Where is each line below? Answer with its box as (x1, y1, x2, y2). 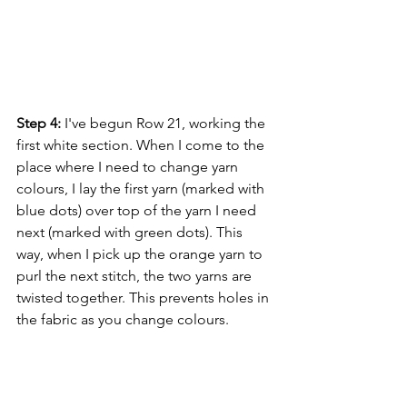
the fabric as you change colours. (16, 310, 229, 328)
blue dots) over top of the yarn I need (16, 201, 260, 219)
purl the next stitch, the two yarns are (16, 266, 255, 284)
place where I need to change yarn (16, 157, 242, 175)
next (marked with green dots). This (16, 223, 246, 241)
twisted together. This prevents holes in (16, 288, 273, 306)
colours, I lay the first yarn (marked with (16, 179, 268, 197)
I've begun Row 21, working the (61, 114, 269, 132)
